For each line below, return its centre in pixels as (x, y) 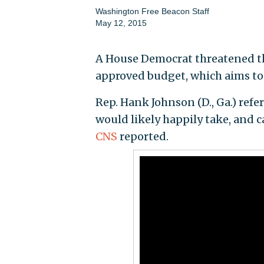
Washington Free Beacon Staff (152, 11)
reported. (143, 137)
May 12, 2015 (121, 23)
